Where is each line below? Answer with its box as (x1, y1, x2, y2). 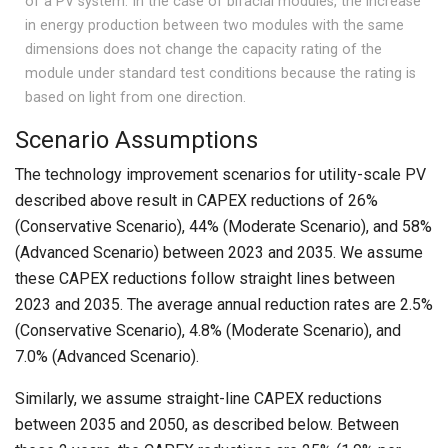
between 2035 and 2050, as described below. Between (15, 415, 399, 435)
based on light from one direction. (25, 89, 247, 107)
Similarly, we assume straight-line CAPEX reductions (15, 389, 382, 409)
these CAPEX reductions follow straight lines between (15, 269, 395, 289)
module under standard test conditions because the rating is (25, 65, 417, 83)
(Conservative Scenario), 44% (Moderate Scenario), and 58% (15, 217, 432, 237)
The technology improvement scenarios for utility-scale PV (15, 165, 426, 185)
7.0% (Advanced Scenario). (15, 347, 199, 367)
